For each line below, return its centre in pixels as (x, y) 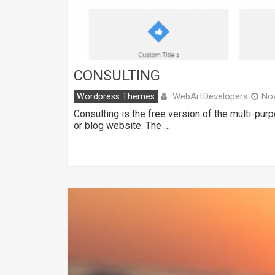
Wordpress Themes (116, 97)
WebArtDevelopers (210, 97)
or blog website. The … (122, 126)
